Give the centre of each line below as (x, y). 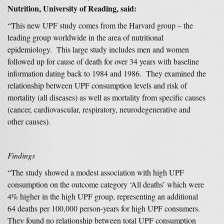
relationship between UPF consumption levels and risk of (97, 85)
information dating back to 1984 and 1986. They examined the (107, 73)
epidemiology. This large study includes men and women (98, 49)
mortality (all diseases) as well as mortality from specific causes (106, 97)
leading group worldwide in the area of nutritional (85, 37)
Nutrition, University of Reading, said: (72, 8)
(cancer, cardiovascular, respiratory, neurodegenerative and (99, 109)
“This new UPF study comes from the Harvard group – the (100, 25)
